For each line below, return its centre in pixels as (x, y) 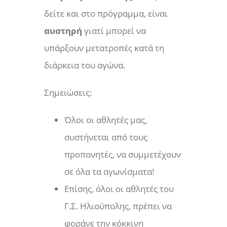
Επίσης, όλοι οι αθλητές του (119, 189)
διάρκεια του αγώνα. (85, 65)
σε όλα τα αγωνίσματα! (109, 172)
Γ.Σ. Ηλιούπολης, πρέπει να (118, 206)
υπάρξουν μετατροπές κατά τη (104, 48)
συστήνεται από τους (106, 137)
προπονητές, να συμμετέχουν (123, 155)
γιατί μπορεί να (114, 31)
